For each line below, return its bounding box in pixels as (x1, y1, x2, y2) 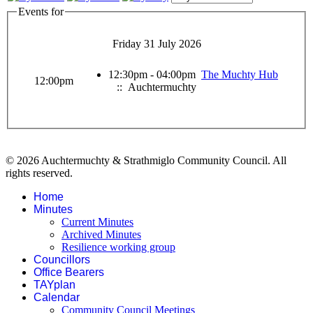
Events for (18, 5, 64, 17)
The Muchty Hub (201, 68, 278, 81)
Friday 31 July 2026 (112, 38, 201, 50)
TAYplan (34, 279, 75, 291)
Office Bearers (34, 266, 104, 279)
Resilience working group (61, 241, 175, 254)
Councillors (34, 254, 90, 266)
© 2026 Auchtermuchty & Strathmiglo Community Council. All (6, 154, 286, 167)
